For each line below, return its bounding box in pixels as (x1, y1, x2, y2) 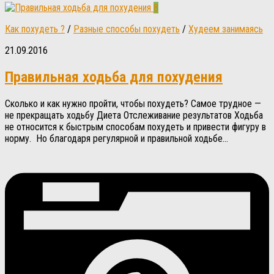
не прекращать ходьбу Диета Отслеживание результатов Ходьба (5, 109, 263, 122)
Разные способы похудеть (73, 23, 180, 35)
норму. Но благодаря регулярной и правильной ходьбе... (5, 133, 228, 145)
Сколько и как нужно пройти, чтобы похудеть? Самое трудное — (5, 98, 261, 110)
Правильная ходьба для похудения (5, 68, 223, 86)
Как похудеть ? (5, 23, 65, 35)
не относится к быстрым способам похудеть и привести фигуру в (5, 121, 266, 133)
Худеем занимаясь (188, 23, 263, 35)
